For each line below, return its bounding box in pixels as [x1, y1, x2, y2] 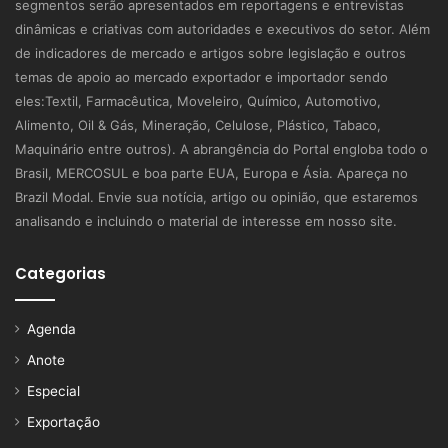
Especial [27, 383, 80, 400]
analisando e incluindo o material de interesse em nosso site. [15, 213, 397, 230]
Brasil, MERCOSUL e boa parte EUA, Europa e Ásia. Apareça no [15, 165, 408, 182]
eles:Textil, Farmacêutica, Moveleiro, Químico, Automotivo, [15, 93, 381, 110]
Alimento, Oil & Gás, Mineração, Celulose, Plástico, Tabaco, [15, 117, 381, 134]
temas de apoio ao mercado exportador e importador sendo [15, 69, 388, 86]
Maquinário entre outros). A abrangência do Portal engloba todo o [15, 141, 428, 158]
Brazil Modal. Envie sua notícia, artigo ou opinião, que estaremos [15, 189, 418, 206]
